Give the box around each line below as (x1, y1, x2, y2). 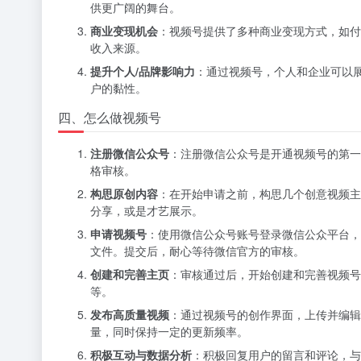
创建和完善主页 (90, 266, 169, 282)
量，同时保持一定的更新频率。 (90, 323, 248, 339)
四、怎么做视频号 (58, 108, 161, 127)
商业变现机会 (90, 23, 158, 39)
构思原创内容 (90, 185, 158, 201)
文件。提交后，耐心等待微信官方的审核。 (90, 243, 305, 259)
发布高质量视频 (90, 306, 169, 322)
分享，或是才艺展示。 (90, 202, 203, 218)
